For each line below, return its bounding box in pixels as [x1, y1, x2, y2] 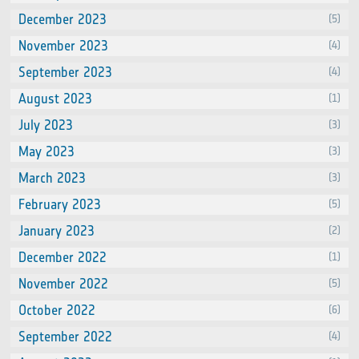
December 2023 [18, 11, 107, 27]
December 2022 [18, 249, 107, 265]
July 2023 [18, 117, 74, 133]
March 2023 [18, 170, 87, 186]
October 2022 [18, 302, 96, 318]
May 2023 [18, 143, 75, 159]
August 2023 [18, 91, 93, 107]
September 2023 [18, 64, 113, 80]
